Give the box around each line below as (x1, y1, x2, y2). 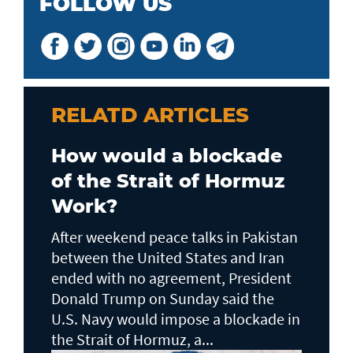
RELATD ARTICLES (51, 102, 249, 128)
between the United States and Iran (51, 247, 284, 268)
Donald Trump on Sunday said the (51, 288, 274, 309)
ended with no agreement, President (51, 268, 292, 288)
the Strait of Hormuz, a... (51, 329, 214, 350)
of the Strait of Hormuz (51, 169, 284, 193)
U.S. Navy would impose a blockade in (51, 309, 300, 329)
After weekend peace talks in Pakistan (51, 227, 298, 247)
